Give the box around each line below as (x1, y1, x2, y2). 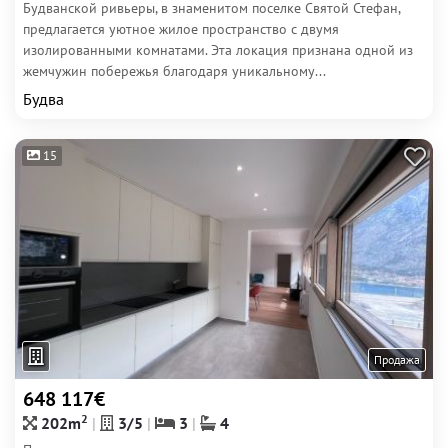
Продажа (374, 352, 420, 367)
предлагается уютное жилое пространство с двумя (23, 20, 339, 38)
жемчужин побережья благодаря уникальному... (23, 62, 326, 80)
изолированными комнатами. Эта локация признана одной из (23, 41, 413, 59)
